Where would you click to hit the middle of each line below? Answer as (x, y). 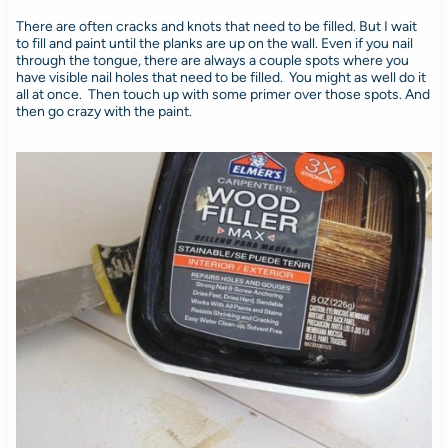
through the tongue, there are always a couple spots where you (212, 60)
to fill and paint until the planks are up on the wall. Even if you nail (214, 43)
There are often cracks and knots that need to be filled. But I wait (216, 26)
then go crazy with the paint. (103, 111)
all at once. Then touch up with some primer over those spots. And (222, 94)
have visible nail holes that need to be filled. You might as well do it (220, 77)
